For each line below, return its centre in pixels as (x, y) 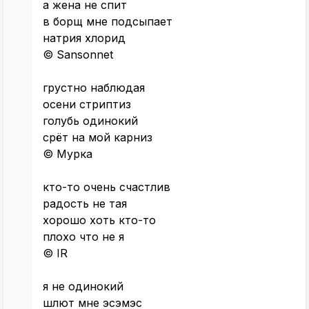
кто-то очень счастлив (107, 187)
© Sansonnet (78, 55)
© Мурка (68, 154)
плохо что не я (83, 237)
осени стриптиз (87, 104)
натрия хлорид (84, 38)
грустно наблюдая (94, 88)
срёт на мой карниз (98, 138)
